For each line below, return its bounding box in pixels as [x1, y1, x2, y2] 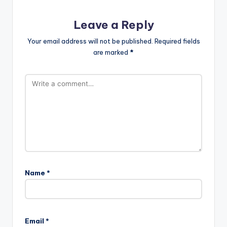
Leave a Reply [73, 18, 154, 32]
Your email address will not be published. [27, 36, 153, 45]
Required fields [154, 36, 200, 45]
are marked [93, 48, 130, 56]
